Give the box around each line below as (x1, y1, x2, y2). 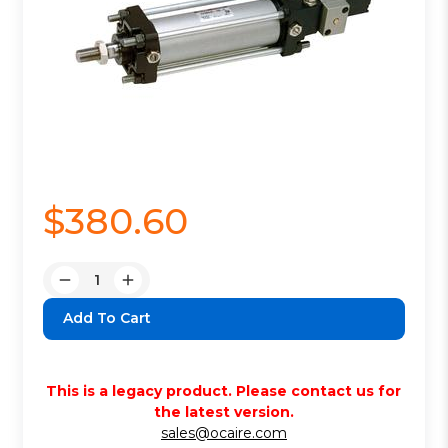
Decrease (64, 280, 132, 299)
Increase (127, 280, 188, 299)
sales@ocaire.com (160, 423, 287, 442)
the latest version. (153, 402, 294, 421)
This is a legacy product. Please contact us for (46, 381, 402, 400)
